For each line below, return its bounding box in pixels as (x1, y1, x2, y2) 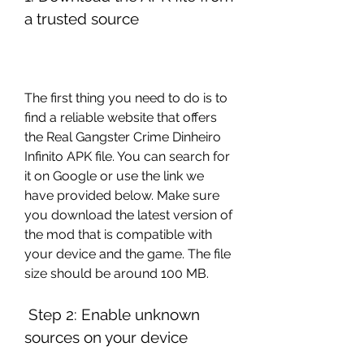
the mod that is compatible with (24, 227, 212, 242)
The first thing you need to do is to (24, 90, 227, 106)
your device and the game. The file (24, 246, 231, 262)
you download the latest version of (24, 207, 232, 223)
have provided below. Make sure (24, 188, 219, 203)
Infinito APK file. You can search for (24, 149, 230, 164)
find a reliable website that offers (24, 110, 217, 125)
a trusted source (24, 10, 139, 28)
